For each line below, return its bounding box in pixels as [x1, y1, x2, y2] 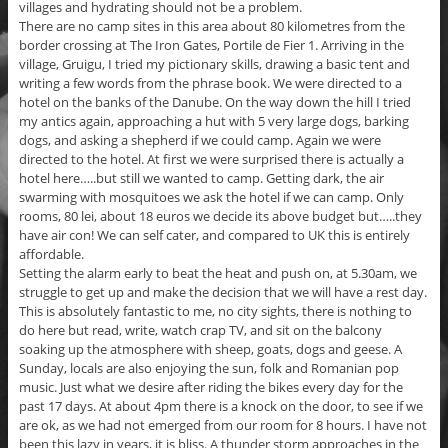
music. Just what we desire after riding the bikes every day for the [18, 378, 403, 397]
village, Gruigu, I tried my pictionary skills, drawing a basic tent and [18, 55, 410, 74]
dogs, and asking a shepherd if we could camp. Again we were [18, 131, 381, 150]
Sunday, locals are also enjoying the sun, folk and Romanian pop [18, 359, 399, 378]
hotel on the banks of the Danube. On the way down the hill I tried [18, 93, 411, 112]
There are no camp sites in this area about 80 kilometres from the [18, 17, 405, 36]
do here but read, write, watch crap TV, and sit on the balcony [18, 321, 382, 340]
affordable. [18, 245, 84, 264]
